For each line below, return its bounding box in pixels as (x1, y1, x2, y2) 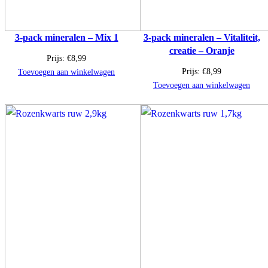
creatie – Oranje (169, 45, 234, 56)
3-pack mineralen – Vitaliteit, (143, 32, 260, 42)
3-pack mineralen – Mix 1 (14, 32, 118, 42)
